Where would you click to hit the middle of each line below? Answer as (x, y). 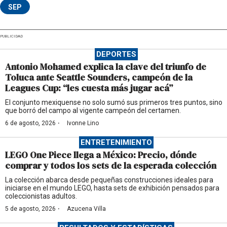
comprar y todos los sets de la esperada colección (111, 166)
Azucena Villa (86, 209)
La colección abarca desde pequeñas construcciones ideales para (109, 180)
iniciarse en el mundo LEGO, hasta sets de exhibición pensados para (112, 188)
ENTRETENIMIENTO (116, 143)
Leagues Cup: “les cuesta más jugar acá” (89, 88)
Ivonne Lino (83, 123)
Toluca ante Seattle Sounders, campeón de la (99, 78)
